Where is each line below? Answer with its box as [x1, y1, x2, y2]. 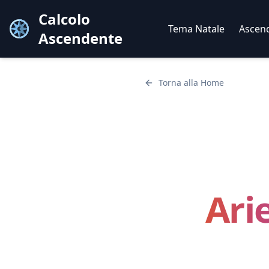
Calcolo [38, 9, 90, 29]
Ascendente [38, 28, 122, 48]
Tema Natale [168, 22, 225, 35]
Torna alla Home [159, 77, 224, 88]
